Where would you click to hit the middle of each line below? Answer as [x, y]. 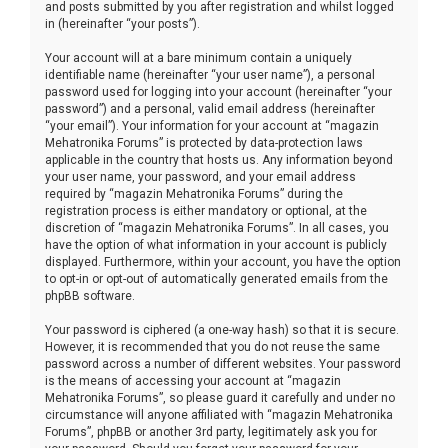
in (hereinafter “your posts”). [122, 23]
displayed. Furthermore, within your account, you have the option [223, 261]
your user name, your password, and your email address [200, 176]
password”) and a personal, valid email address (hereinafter [210, 108]
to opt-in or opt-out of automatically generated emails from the [216, 278]
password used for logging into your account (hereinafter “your [218, 91]
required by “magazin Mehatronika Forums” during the [194, 193]
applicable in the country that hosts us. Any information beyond [219, 159]
